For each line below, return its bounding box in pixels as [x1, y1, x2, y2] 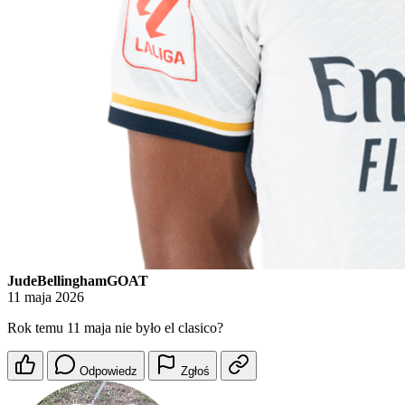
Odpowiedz [80, 364, 137, 379]
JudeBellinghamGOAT [7, 273, 148, 289]
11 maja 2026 [7, 289, 84, 306]
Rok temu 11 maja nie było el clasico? [7, 320, 223, 336]
